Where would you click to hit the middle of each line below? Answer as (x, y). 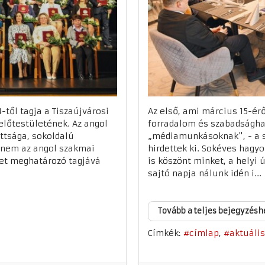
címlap (204, 233)
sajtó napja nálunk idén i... (205, 173)
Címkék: (164, 233)
